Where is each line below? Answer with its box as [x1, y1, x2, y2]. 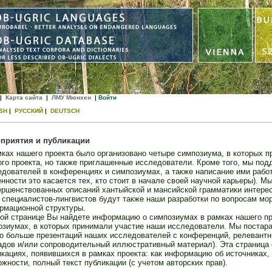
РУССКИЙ [14, 107, 43, 114]
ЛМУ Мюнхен [51, 94, 91, 101]
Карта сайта [5, 94, 42, 101]
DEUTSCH [50, 107, 80, 114]
